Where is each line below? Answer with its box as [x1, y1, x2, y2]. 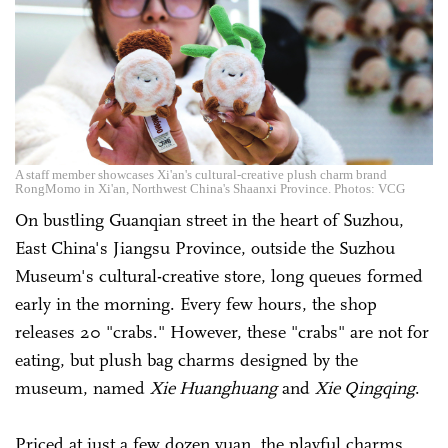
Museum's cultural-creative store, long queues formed [15, 264, 423, 287]
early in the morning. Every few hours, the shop [15, 292, 377, 315]
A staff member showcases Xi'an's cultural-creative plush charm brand [15, 166, 387, 182]
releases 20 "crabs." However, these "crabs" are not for [15, 320, 429, 343]
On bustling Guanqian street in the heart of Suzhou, [15, 208, 404, 231]
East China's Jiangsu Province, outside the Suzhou [15, 236, 395, 259]
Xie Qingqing [315, 376, 415, 399]
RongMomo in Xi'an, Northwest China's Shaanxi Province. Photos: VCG [15, 180, 408, 196]
